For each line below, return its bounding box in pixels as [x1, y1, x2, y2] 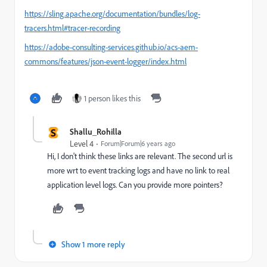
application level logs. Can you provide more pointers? [47, 179, 223, 190]
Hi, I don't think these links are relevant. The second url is [47, 151, 232, 162]
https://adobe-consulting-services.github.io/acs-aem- [24, 42, 198, 52]
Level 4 [70, 138, 94, 149]
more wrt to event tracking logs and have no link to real [47, 165, 229, 176]
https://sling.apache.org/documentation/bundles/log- [24, 8, 200, 19]
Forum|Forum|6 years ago [101, 139, 175, 148]
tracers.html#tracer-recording [24, 23, 120, 33]
